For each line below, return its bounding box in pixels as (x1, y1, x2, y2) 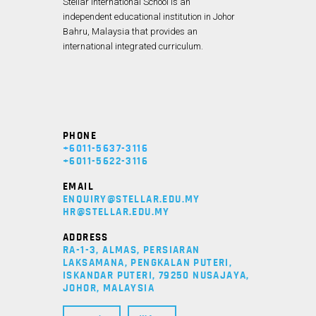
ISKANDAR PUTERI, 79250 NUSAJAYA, (63, 269, 250, 281)
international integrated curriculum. (63, 40, 203, 51)
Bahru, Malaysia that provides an (63, 25, 197, 37)
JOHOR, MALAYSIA (63, 282, 155, 293)
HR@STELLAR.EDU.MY (63, 206, 170, 217)
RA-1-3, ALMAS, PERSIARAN (63, 244, 200, 255)
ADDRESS (63, 231, 109, 243)
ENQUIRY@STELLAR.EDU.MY (63, 193, 200, 205)
